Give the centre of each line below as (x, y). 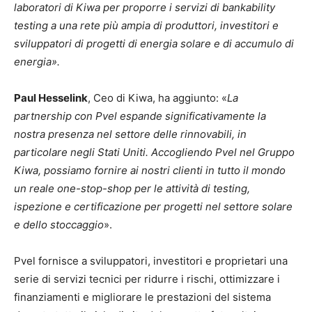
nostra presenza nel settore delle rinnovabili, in (130, 134)
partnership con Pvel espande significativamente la (140, 116)
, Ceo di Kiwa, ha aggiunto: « (157, 97)
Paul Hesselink (51, 97)
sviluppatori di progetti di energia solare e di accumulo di (154, 43)
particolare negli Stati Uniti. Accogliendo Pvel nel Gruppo (154, 152)
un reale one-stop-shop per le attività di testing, (132, 188)
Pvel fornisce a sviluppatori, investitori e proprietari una (151, 260)
